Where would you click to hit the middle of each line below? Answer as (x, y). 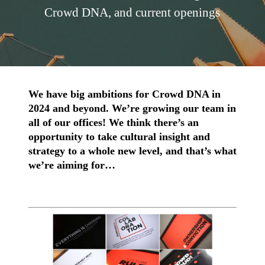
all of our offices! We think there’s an (114, 122)
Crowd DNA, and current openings (132, 13)
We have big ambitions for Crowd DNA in (125, 94)
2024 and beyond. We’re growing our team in (132, 108)
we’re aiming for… (72, 165)
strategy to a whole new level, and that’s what (132, 151)
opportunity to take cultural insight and (119, 136)
